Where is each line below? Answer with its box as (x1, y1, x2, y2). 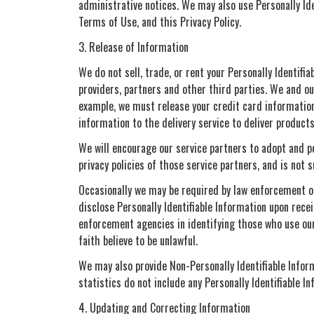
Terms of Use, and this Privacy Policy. (78, 13, 241, 30)
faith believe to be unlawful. (78, 231, 198, 249)
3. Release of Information (78, 38, 189, 55)
